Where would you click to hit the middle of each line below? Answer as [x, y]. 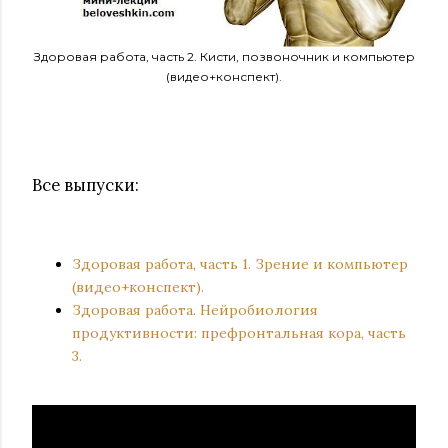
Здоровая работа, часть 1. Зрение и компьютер [240, 263]
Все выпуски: [85, 185]
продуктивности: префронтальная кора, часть [239, 332]
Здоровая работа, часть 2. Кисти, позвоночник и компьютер [224, 56]
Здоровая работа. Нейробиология [195, 309]
